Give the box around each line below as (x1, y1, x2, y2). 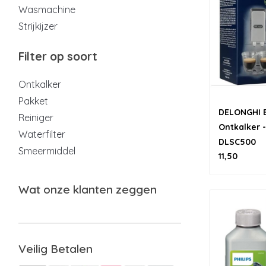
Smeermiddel (18, 145, 75, 157)
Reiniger (18, 112, 53, 123)
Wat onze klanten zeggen (18, 182, 157, 197)
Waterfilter (18, 128, 65, 140)
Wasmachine (18, 4, 75, 15)
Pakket (18, 95, 48, 107)
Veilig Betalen (18, 242, 93, 256)
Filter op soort (18, 49, 97, 64)
